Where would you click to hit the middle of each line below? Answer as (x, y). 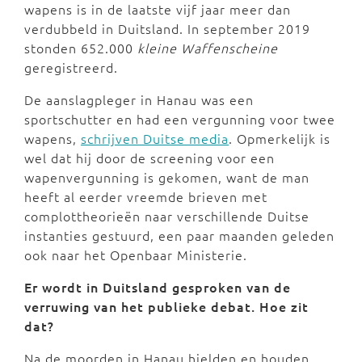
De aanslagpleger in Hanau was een (139, 100)
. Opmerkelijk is (280, 139)
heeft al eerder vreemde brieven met (146, 197)
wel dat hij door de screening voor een (149, 158)
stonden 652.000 (81, 48)
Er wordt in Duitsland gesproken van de (158, 287)
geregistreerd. (73, 67)
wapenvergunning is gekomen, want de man (167, 177)
